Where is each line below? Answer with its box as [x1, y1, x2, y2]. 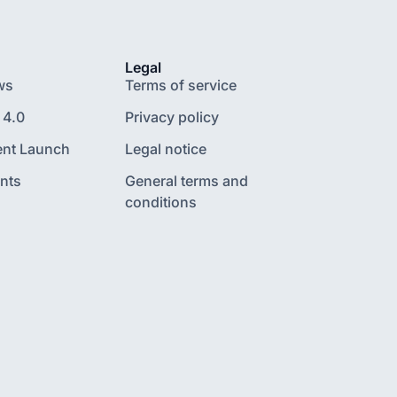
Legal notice [124, 140, 206, 158]
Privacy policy [124, 108, 219, 126]
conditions [124, 193, 197, 211]
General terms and [124, 172, 248, 190]
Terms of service [124, 76, 237, 94]
